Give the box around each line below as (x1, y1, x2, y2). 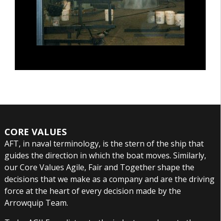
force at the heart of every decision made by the (4, 185, 181, 196)
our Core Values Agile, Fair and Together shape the (4, 161, 194, 173)
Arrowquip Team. (4, 197, 68, 208)
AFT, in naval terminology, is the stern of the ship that (4, 138, 204, 149)
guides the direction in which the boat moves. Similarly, (4, 149, 206, 161)
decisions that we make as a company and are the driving (4, 173, 215, 184)
